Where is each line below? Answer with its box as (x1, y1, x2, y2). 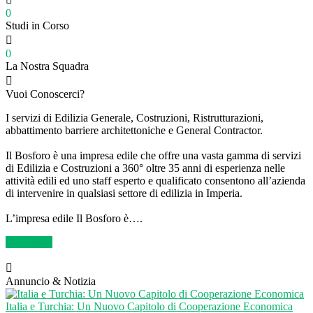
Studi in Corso (6, 19, 69, 31)
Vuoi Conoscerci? (6, 87, 85, 100)
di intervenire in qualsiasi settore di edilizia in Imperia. (6, 187, 242, 199)
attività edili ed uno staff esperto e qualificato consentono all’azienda (6, 174, 305, 187)
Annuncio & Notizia (6, 275, 96, 287)
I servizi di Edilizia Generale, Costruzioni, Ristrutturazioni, (6, 111, 263, 124)
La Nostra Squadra (6, 59, 89, 72)
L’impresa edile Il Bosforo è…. (6, 212, 143, 224)
